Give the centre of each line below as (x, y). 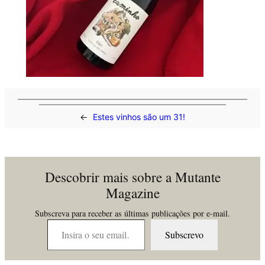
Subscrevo (185, 234)
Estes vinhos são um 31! (139, 117)
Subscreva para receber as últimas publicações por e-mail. (132, 213)
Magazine (132, 193)
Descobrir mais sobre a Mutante (132, 177)
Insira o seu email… (62, 218)
